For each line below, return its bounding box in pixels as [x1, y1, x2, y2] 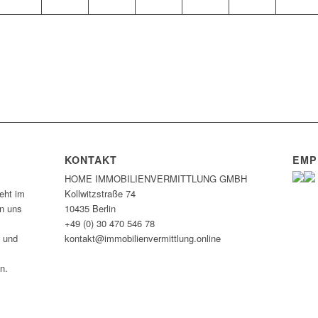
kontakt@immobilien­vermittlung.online [64, 231, 221, 246]
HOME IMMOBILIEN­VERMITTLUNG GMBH [64, 172, 247, 186]
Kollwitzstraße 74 [64, 187, 136, 201]
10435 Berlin [64, 202, 116, 216]
